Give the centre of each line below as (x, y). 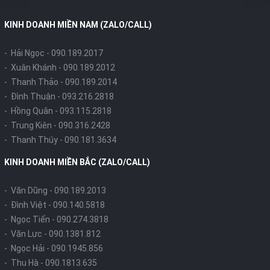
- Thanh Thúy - (34, 140)
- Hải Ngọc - (28, 53)
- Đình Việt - (29, 205)
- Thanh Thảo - (35, 82)
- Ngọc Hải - (28, 248)
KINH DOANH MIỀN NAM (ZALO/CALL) (78, 25)
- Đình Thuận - (33, 96)
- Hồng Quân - (32, 111)
